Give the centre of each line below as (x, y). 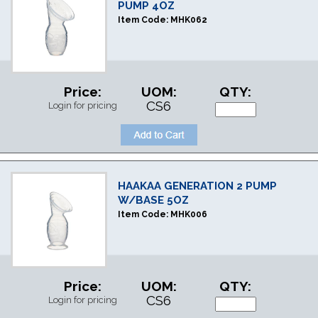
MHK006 (188, 214)
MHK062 (188, 20)
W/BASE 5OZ (153, 200)
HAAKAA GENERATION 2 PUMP (197, 186)
